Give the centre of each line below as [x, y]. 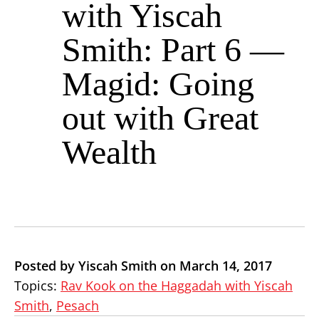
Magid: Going [158, 84]
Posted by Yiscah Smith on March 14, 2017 [143, 266]
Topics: [37, 286]
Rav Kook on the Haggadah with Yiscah [177, 286]
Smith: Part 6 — [173, 49]
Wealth [109, 152]
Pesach [78, 305]
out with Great [160, 118]
